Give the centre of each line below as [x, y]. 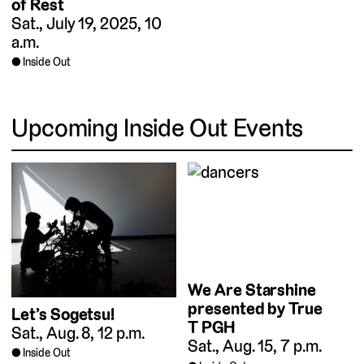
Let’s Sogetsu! [63, 314]
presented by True [256, 309]
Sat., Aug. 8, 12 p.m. [78, 332]
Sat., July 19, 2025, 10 [87, 23]
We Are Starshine [252, 290]
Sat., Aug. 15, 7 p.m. [255, 346]
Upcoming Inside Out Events [157, 128]
